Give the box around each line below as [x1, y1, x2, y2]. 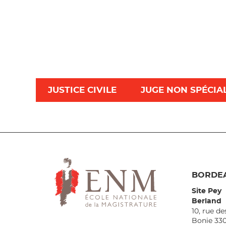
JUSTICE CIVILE [48, 85, 117, 94]
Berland [191, 197, 221, 205]
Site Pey [191, 187, 221, 195]
